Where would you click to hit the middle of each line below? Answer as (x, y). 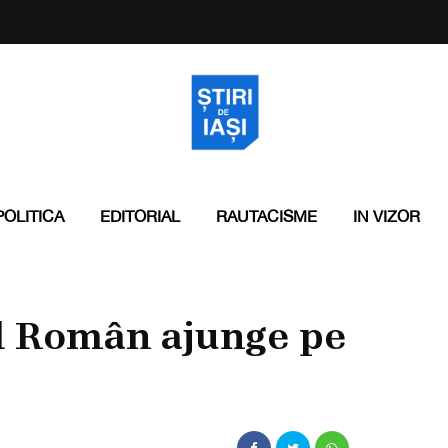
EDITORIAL (139, 216)
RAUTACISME (266, 216)
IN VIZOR (386, 216)
